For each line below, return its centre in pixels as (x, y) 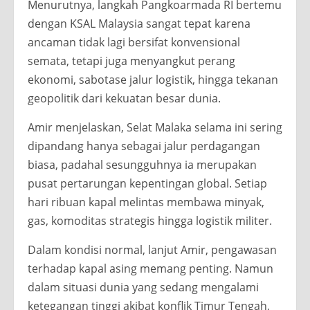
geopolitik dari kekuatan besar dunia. (124, 99)
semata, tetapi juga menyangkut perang (131, 61)
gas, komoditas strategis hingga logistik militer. (150, 221)
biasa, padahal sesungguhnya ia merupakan (142, 165)
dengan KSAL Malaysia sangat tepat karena (139, 24)
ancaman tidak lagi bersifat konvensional (134, 43)
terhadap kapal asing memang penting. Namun (151, 269)
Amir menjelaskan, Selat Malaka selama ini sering (155, 128)
